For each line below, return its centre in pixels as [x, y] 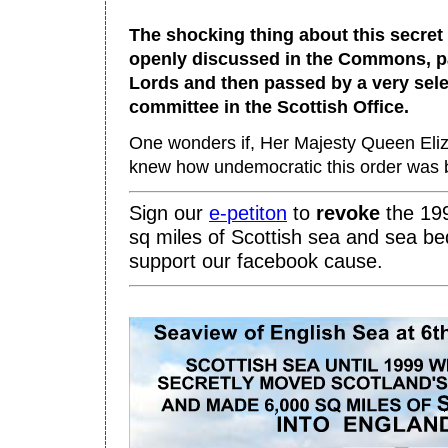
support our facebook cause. [256, 260]
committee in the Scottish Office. [269, 106]
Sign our [169, 212]
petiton [257, 212]
